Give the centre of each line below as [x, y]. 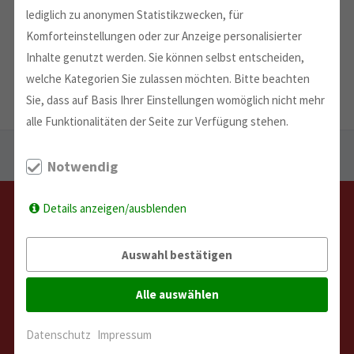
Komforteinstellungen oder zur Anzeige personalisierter [164, 36]
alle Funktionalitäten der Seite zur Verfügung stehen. [157, 122]
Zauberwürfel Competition [86, 165]
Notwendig [83, 167]
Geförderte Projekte [179, 147]
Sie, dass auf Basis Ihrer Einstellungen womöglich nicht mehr [175, 100]
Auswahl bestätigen [177, 254]
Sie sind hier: [57, 147]
